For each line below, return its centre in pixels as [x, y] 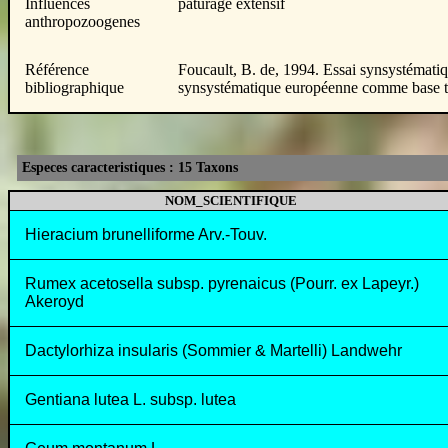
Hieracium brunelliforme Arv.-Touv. [146, 234]
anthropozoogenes [82, 21]
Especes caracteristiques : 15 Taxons [130, 167]
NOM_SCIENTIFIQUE [230, 200]
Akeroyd [54, 301]
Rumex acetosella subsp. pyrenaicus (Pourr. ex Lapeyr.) [222, 283]
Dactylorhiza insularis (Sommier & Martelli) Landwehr [213, 350]
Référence [57, 69]
